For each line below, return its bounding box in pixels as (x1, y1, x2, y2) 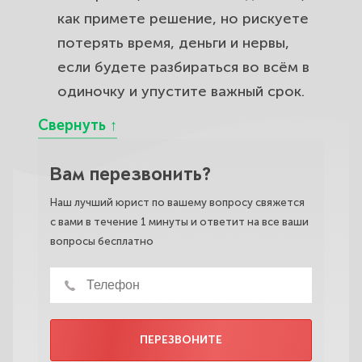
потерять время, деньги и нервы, (57, 33, 289, 52)
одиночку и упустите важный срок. (57, 82, 305, 100)
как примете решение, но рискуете (57, 9, 309, 27)
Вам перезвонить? (50, 166, 211, 186)
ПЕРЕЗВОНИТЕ (140, 332, 222, 347)
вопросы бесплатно (50, 234, 154, 247)
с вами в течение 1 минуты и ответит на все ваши (50, 215, 309, 228)
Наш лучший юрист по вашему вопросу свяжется (50, 196, 305, 208)
